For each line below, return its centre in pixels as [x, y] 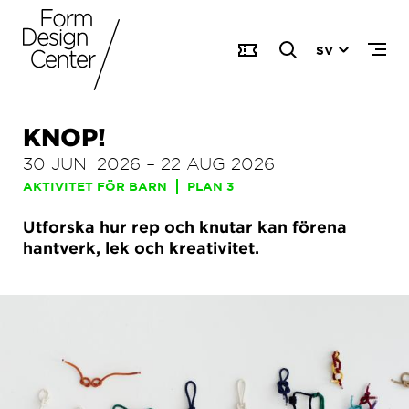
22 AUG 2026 [218, 163]
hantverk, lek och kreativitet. [141, 248]
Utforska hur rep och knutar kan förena [185, 227]
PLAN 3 [210, 186]
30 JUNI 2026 [82, 163]
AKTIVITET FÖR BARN [95, 186]
